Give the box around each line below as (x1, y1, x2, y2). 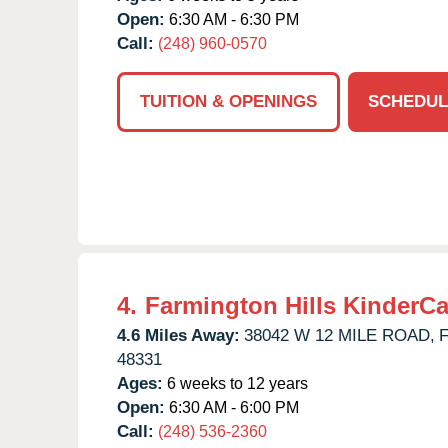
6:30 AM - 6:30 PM (165, 10, 299, 28)
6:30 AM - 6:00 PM (165, 398, 299, 416)
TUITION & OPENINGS (140, 91, 317, 111)
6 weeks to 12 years (163, 374, 308, 392)
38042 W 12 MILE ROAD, (244, 325, 435, 345)
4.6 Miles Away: (117, 325, 240, 345)
